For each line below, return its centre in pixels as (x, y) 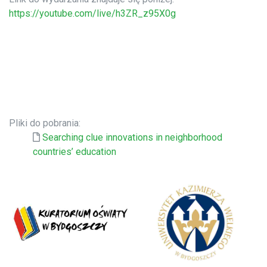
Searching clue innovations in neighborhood (132, 138)
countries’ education (74, 152)
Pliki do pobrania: (45, 123)
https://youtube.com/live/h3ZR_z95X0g (92, 14)
